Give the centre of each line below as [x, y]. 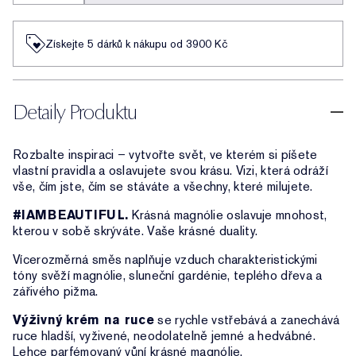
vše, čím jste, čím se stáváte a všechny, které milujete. [163, 186]
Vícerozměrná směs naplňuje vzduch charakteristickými [165, 259]
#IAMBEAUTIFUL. [71, 215]
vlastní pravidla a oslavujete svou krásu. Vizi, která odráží [170, 170]
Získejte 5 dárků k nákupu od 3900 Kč [137, 44]
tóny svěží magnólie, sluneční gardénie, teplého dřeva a [168, 275]
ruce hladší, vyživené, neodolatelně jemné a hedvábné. [164, 336]
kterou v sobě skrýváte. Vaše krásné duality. [135, 231]
